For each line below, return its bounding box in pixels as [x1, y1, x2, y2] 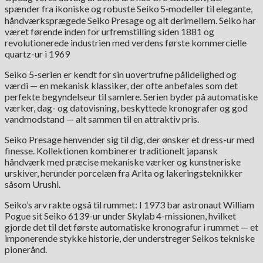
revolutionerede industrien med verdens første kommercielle [5, 36, 247, 48]
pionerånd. [5, 243, 47, 255]
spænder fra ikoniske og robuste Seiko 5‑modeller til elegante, [5, 2, 252, 14]
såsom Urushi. [5, 178, 60, 190]
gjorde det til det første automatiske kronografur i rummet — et [5, 221, 258, 232]
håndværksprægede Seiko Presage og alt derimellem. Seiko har [5, 14, 256, 26]
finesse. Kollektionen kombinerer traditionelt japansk [5, 144, 218, 156]
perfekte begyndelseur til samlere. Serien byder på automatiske [5, 90, 258, 102]
